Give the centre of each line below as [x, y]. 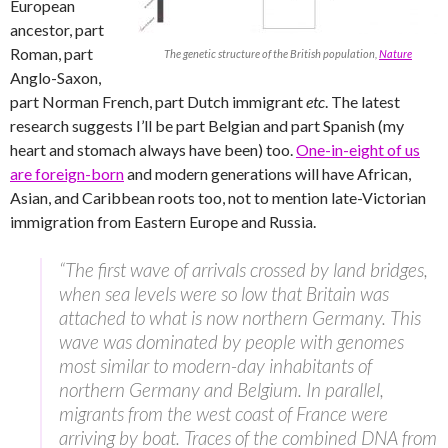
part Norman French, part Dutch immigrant [158, 102]
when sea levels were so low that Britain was [224, 294]
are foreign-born [67, 174]
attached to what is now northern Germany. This [240, 318]
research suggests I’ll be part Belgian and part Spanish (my [207, 126]
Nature [395, 54]
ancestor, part [57, 30]
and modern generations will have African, [267, 174]
